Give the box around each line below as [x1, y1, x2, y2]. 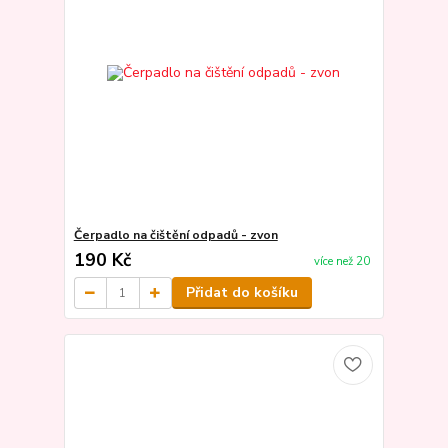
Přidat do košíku [185, 283, 298, 303]
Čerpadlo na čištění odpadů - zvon [73, 227, 278, 244]
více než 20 [313, 253, 370, 269]
